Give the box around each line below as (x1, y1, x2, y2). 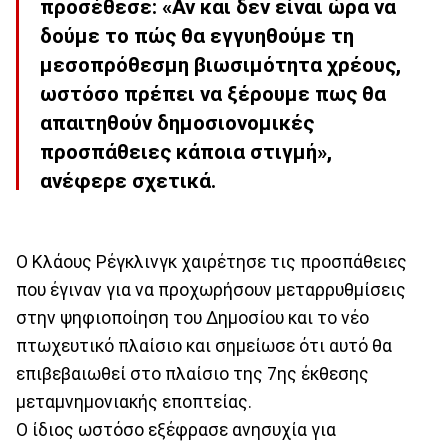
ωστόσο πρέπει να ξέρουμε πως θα (40, 82, 386, 107)
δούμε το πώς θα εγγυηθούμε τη (40, 24, 354, 49)
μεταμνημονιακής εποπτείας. (16, 392, 252, 413)
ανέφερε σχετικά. (40, 169, 216, 194)
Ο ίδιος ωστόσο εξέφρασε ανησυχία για (16, 420, 336, 441)
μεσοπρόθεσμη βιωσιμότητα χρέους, (40, 53, 401, 78)
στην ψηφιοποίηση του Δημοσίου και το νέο (16, 308, 369, 329)
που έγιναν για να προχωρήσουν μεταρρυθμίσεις (16, 280, 406, 301)
